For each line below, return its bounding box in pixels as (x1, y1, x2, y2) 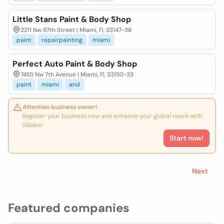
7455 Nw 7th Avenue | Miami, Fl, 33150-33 (20, 70, 133, 78)
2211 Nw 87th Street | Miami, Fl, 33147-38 (20, 26, 131, 34)
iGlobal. (22, 121, 43, 129)
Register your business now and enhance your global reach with (22, 112, 202, 120)
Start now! (169, 133, 203, 142)
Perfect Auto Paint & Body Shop (12, 58, 137, 69)
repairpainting (41, 36, 82, 44)
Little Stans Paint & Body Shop (12, 14, 131, 24)
